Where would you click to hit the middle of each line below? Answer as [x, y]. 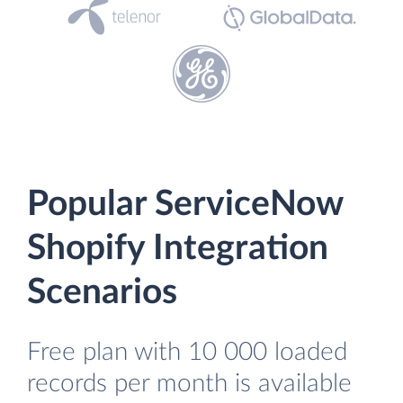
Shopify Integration [178, 249]
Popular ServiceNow [185, 205]
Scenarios [102, 293]
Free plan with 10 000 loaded [187, 352]
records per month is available [189, 384]
